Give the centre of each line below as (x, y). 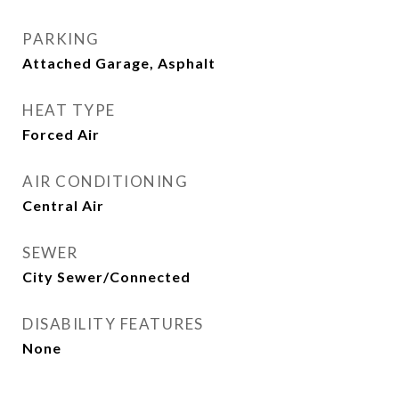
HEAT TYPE (69, 110)
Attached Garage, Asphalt (119, 63)
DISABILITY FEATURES (113, 324)
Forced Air (61, 134)
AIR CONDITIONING (105, 181)
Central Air (63, 205)
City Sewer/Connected (106, 277)
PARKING (61, 39)
